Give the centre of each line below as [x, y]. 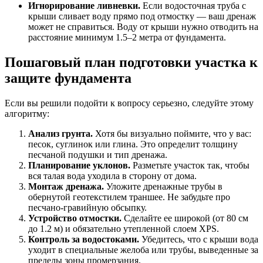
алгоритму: [27, 114]
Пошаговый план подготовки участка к [131, 63]
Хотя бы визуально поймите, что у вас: [172, 134]
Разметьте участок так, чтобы [190, 165]
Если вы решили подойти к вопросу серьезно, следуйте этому [129, 103]
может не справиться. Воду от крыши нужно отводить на [143, 27]
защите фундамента [68, 78]
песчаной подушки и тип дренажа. [98, 155]
